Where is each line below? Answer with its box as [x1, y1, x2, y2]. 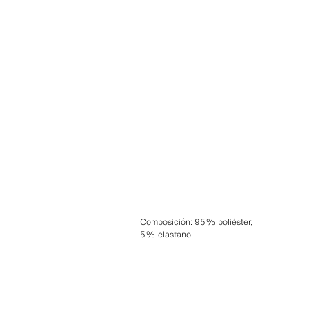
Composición [139, 215, 190, 228]
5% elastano [139, 228, 191, 240]
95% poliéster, [194, 215, 252, 228]
